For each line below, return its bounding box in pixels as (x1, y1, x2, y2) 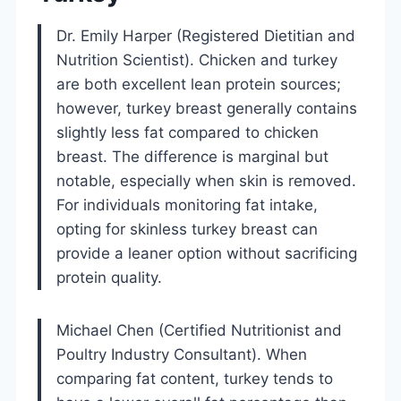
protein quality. (56, 268, 162, 286)
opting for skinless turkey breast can (56, 219, 318, 238)
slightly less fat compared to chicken (56, 123, 319, 141)
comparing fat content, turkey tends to (56, 369, 333, 388)
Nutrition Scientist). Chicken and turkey (56, 50, 337, 69)
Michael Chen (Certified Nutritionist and (56, 320, 342, 339)
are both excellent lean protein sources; (56, 74, 341, 93)
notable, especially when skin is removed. (56, 171, 356, 190)
